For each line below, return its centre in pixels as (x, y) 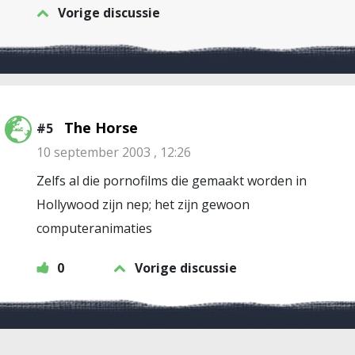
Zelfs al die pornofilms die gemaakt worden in (172, 181)
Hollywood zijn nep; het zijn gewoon (143, 204)
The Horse (101, 128)
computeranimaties (94, 228)
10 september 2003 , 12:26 (114, 152)
